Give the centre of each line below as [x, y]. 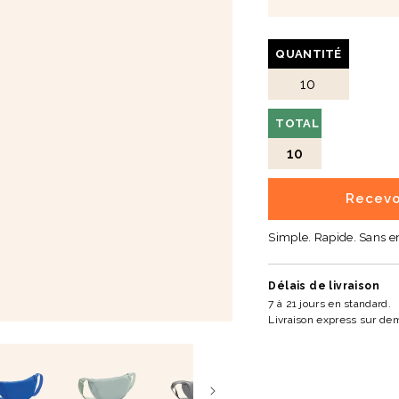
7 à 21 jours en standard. [330, 303]
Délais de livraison [324, 285]
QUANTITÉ [309, 54]
